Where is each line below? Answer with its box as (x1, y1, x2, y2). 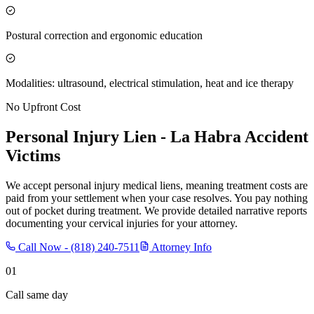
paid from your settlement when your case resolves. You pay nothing (6, 191, 308, 204)
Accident (241, 127, 308, 146)
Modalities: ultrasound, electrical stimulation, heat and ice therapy (6, 76, 294, 89)
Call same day (6, 288, 68, 301)
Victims (6, 146, 60, 165)
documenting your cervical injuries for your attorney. (6, 217, 238, 229)
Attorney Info (149, 240, 212, 253)
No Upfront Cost (6, 100, 81, 113)
